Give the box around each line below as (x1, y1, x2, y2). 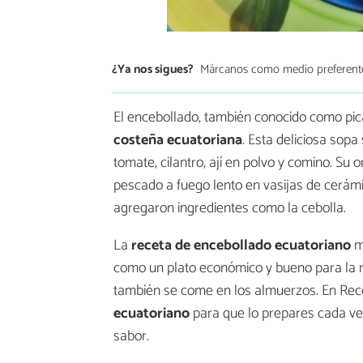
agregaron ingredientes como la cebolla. (113, 196, 346, 221)
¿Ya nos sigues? (112, 58, 194, 79)
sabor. (113, 324, 149, 349)
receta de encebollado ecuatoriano (131, 233, 351, 258)
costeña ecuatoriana (113, 128, 242, 153)
